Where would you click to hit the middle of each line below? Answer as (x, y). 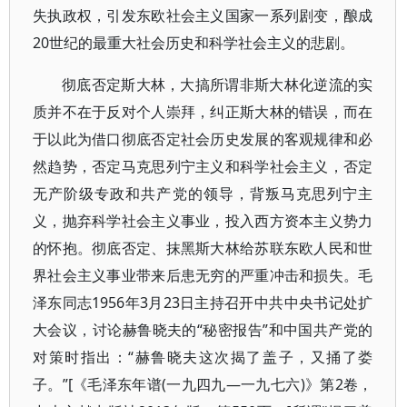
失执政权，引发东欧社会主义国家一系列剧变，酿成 (203, 15)
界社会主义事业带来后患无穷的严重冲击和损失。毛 (203, 275)
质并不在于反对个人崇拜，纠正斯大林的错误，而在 (203, 112)
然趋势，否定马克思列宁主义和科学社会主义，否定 (203, 166)
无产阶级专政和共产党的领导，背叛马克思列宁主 (203, 194)
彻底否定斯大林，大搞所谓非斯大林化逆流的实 (218, 84)
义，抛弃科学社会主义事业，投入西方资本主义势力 (203, 221)
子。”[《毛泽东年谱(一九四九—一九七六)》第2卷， (203, 384)
